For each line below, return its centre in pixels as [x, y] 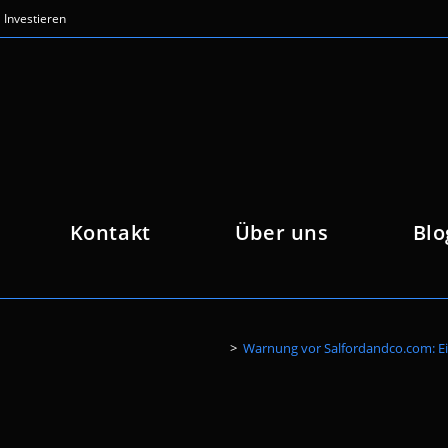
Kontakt [110, 232]
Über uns [281, 232]
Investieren [35, 18]
